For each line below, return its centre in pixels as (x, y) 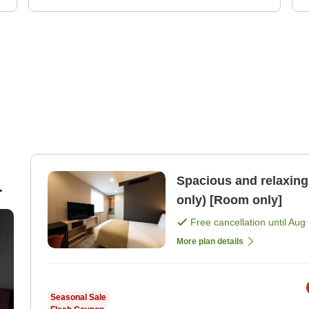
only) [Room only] (229, 200)
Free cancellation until (239, 222)
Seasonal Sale (78, 298)
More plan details (210, 242)
